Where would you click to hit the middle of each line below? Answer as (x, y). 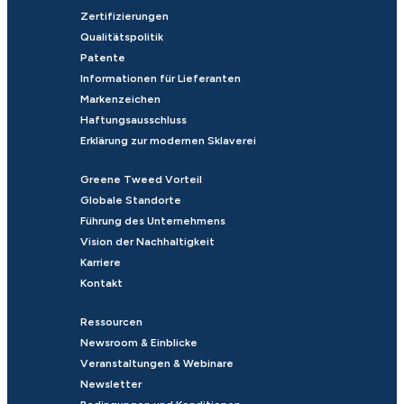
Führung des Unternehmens (152, 221)
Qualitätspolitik (121, 37)
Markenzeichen (120, 100)
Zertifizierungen (124, 17)
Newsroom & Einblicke (138, 343)
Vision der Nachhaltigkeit (147, 242)
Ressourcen (111, 322)
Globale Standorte (130, 201)
